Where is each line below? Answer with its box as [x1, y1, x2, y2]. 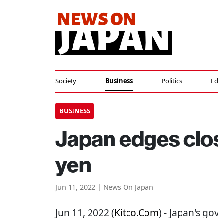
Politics [161, 76, 182, 85]
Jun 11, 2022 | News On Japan [55, 182, 153, 192]
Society [55, 76, 76, 85]
